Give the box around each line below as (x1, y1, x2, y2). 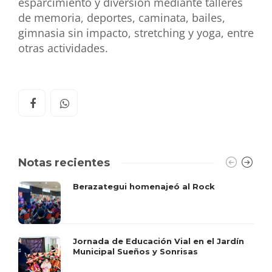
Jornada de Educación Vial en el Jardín (73, 236, 244, 246)
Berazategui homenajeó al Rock (73, 181, 215, 191)
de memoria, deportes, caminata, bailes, (18, 10, 225, 25)
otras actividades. (18, 41, 111, 56)
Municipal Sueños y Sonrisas (73, 246, 198, 256)
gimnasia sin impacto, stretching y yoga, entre (18, 25, 254, 41)
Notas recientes (18, 155, 110, 169)
